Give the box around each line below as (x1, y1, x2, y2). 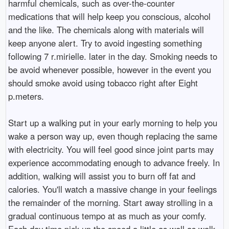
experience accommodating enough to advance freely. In (8, 156, 220, 169)
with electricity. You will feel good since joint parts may (8, 143, 214, 155)
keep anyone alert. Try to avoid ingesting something (8, 36, 202, 49)
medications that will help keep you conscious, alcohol (8, 10, 211, 22)
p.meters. (8, 89, 44, 102)
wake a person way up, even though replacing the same (8, 129, 217, 142)
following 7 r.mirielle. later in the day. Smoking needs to (8, 50, 217, 62)
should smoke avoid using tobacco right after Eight (8, 76, 198, 89)
